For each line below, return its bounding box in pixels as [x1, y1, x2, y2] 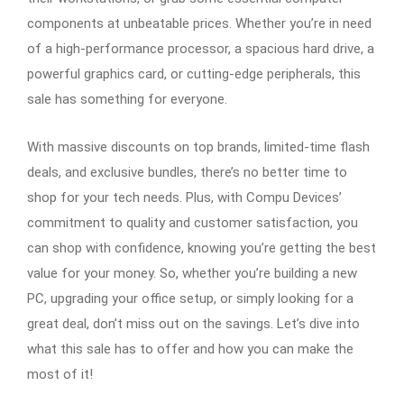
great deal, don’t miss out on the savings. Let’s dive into [27, 315, 360, 332]
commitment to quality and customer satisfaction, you [27, 214, 358, 231]
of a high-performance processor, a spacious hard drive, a [27, 40, 374, 57]
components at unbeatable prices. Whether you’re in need [27, 14, 372, 32]
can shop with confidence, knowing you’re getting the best [27, 239, 376, 256]
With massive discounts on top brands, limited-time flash [27, 138, 370, 155]
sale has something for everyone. [27, 90, 227, 107]
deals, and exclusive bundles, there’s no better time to [27, 163, 347, 180]
